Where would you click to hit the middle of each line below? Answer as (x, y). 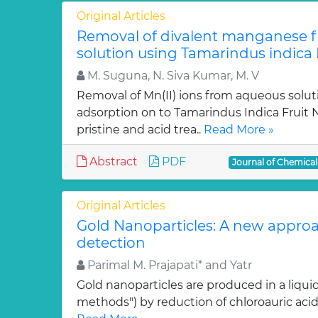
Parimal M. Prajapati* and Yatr (168, 265)
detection (111, 243)
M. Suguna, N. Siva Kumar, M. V (172, 76)
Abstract (112, 161)
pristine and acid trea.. (140, 130)
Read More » (239, 130)
